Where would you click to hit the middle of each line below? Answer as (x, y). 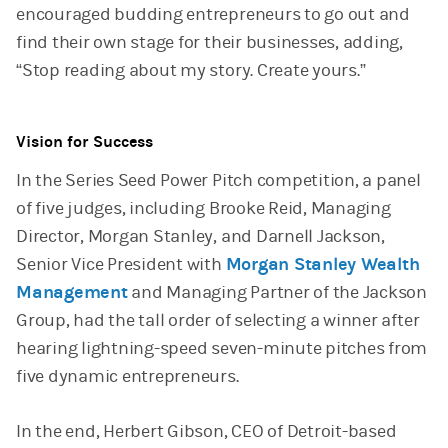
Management (72, 292)
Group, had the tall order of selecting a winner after (218, 320)
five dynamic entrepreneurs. (127, 376)
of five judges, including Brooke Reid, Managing (203, 208)
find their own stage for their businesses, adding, (210, 42)
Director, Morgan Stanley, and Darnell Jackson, (200, 236)
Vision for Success (84, 141)
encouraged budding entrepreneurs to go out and (213, 14)
